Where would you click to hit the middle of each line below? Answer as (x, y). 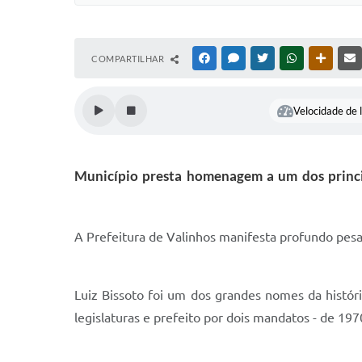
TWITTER (290, 58)
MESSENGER (267, 58)
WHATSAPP (323, 58)
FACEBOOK (236, 58)
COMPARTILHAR (129, 59)
